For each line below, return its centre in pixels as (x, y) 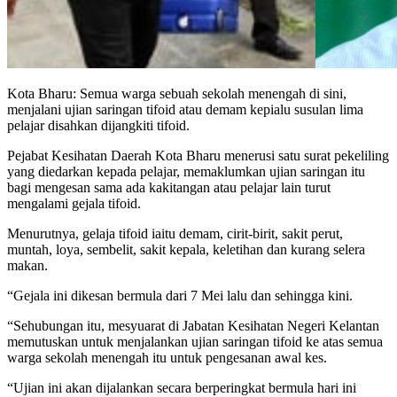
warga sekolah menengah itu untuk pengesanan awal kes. (167, 358)
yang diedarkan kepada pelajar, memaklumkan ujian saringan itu (186, 172)
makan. (27, 266)
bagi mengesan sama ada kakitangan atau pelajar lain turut (169, 188)
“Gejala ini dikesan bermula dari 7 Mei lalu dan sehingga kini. (180, 296)
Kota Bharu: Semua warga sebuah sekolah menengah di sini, (177, 94)
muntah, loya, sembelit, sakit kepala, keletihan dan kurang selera (186, 250)
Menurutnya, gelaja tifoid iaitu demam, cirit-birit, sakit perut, (175, 234)
